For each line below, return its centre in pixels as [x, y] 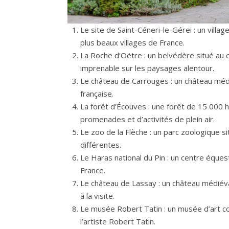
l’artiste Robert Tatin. [118, 222]
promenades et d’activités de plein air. [147, 119]
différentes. [101, 145]
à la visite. [97, 196]
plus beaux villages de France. [132, 43]
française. [97, 94]
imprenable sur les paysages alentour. [147, 68]
